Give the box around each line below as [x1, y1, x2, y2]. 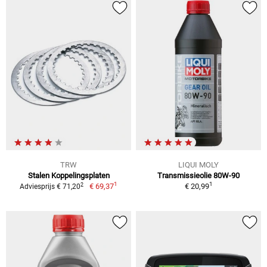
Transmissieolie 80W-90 [157, 171, 240, 181]
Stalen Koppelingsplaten [27, 171, 110, 181]
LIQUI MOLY [178, 160, 219, 170]
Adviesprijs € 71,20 [20, 182, 81, 191]
